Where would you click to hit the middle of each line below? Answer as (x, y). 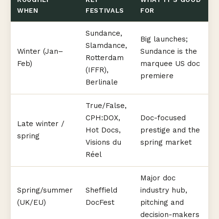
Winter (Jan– (40, 52)
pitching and (162, 203)
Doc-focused (163, 118)
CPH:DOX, (103, 118)
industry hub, (164, 190)
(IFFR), (97, 70)
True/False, (106, 106)
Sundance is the (169, 52)
